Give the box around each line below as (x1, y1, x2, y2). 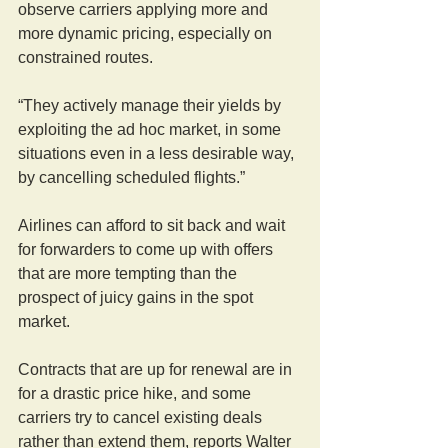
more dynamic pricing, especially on (18, 24, 276, 42)
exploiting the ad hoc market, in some (18, 120, 285, 138)
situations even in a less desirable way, (18, 144, 298, 162)
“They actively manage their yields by (18, 96, 285, 114)
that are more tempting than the (18, 264, 241, 282)
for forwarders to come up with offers (18, 240, 277, 258)
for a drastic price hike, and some (18, 384, 255, 402)
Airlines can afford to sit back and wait (18, 216, 289, 234)
